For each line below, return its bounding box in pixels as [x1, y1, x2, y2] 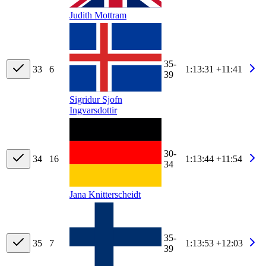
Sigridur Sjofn [69, 94, 122, 105]
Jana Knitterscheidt [69, 189, 141, 200]
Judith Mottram [69, 10, 126, 21]
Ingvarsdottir [69, 105, 117, 116]
